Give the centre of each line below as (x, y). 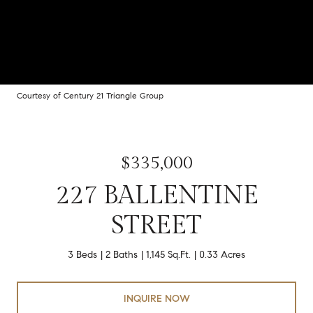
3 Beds (82, 255)
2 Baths (122, 255)
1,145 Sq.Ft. (168, 255)
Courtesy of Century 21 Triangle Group (90, 95)
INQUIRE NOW (156, 298)
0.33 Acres (222, 255)
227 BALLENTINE (156, 196)
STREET (156, 226)
